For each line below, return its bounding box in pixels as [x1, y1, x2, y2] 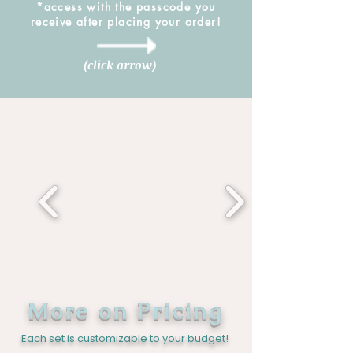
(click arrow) [84, 57, 157, 72]
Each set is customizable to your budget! [21, 331, 231, 346]
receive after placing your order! [30, 14, 222, 29]
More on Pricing [28, 296, 224, 325]
